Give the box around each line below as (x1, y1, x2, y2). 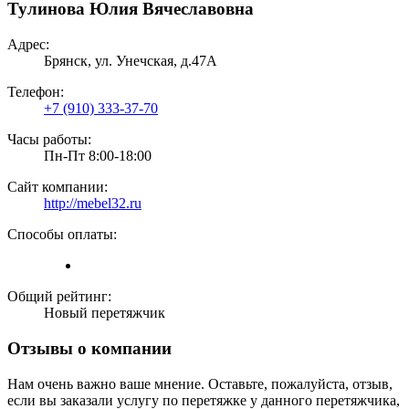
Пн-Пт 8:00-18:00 (44, 148, 152, 164)
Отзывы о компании (7, 338, 172, 358)
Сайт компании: (7, 179, 108, 195)
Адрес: (7, 37, 49, 53)
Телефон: (7, 84, 64, 100)
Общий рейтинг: (7, 288, 111, 305)
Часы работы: (7, 131, 91, 148)
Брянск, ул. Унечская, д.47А (44, 53, 217, 69)
